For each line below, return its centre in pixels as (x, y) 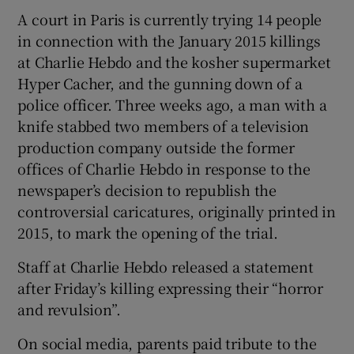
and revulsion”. (69, 309)
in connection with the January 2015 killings (169, 40)
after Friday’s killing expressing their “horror (171, 287)
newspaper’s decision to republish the (147, 189)
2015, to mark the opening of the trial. (148, 232)
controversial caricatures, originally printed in (177, 211)
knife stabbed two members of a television (164, 125)
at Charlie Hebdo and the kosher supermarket (174, 61)
